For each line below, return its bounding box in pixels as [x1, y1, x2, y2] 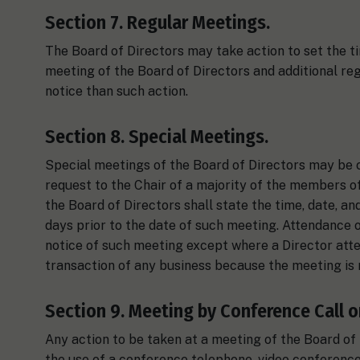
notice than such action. [45, 83, 188, 99]
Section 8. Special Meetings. [45, 125, 268, 148]
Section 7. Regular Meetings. [45, 10, 270, 34]
